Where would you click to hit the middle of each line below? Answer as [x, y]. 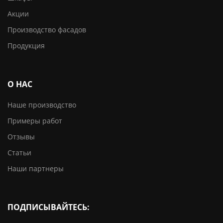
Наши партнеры [36, 169]
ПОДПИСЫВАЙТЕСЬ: [49, 207]
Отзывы [21, 137]
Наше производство [42, 105]
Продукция [26, 46]
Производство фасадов [47, 30]
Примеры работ [35, 121]
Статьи [19, 153]
